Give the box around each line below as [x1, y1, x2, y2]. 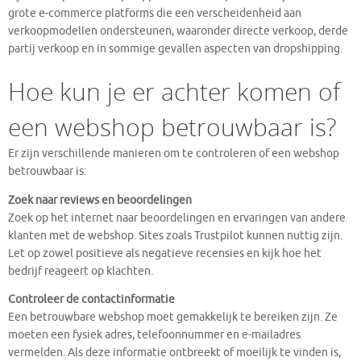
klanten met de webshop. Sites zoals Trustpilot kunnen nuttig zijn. [8, 228, 342, 243]
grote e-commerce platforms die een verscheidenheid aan [8, 6, 301, 21]
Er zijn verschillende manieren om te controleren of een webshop [8, 147, 339, 161]
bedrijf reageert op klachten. [8, 263, 153, 278]
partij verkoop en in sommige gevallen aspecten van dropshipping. [8, 42, 342, 56]
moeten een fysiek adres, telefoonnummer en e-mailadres [8, 328, 301, 342]
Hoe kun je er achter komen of [8, 75, 340, 109]
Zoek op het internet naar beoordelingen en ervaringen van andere [8, 210, 346, 225]
